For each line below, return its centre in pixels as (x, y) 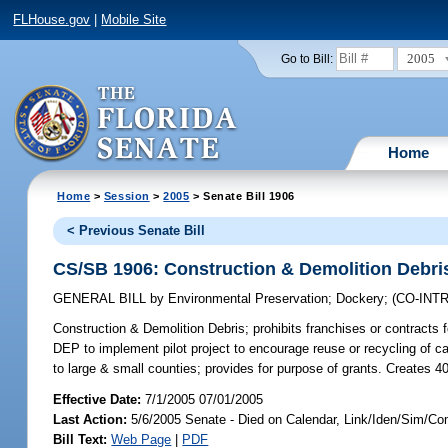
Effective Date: (99, 399)
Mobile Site (134, 20)
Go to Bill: (306, 58)
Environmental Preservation (246, 299)
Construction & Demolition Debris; (151, 329)
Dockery (360, 299)
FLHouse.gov (52, 20)
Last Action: (90, 419)
